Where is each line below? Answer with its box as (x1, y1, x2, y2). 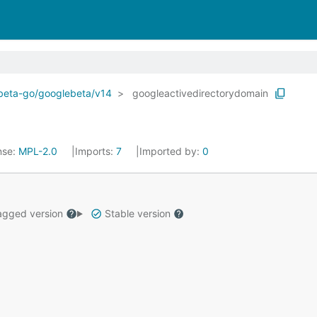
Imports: (75, 145, 116, 157)
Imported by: (139, 145, 202, 157)
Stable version (101, 207, 173, 219)
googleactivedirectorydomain (132, 87, 268, 99)
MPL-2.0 (18, 145, 57, 157)
